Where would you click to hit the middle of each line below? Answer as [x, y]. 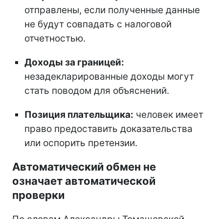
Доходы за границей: [74, 62]
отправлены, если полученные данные [112, 10]
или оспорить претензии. [81, 143]
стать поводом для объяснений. [97, 90]
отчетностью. [55, 38]
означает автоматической [84, 181]
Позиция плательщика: [79, 114]
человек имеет [168, 114]
